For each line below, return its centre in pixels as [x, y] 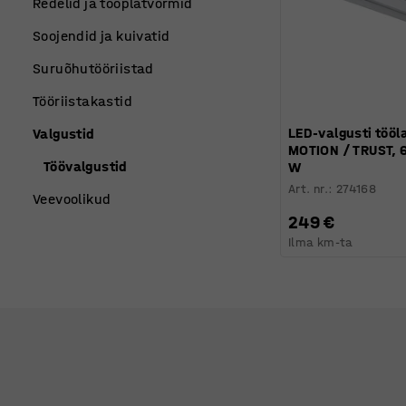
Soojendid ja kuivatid [101, 36]
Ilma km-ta [320, 242]
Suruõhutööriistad [93, 68]
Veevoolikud [72, 199]
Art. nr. [308, 188]
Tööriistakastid [82, 101]
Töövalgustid [86, 166]
